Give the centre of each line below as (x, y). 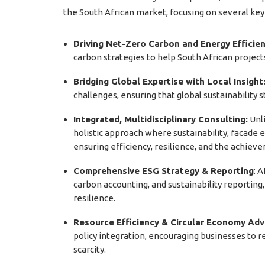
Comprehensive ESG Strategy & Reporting (164, 171)
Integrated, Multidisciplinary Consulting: (161, 119)
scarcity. (90, 249)
